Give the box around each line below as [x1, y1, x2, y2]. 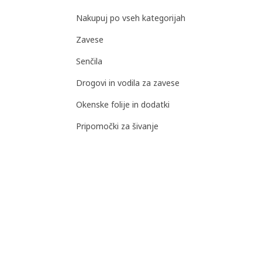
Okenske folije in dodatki [76, 99, 170, 111]
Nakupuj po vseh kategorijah [76, 12, 185, 24]
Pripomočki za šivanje [76, 120, 158, 132]
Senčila [76, 56, 102, 67]
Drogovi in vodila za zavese [76, 77, 180, 89]
